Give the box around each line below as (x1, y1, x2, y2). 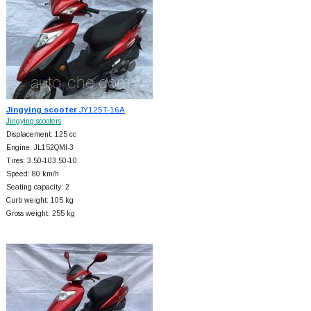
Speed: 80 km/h (6, 169, 59, 178)
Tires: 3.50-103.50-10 (6, 156, 77, 165)
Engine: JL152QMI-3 (6, 143, 74, 151)
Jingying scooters (6, 117, 61, 125)
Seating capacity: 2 (6, 183, 69, 191)
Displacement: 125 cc (6, 130, 76, 138)
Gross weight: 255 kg (6, 209, 75, 217)
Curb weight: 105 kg (6, 196, 74, 204)
